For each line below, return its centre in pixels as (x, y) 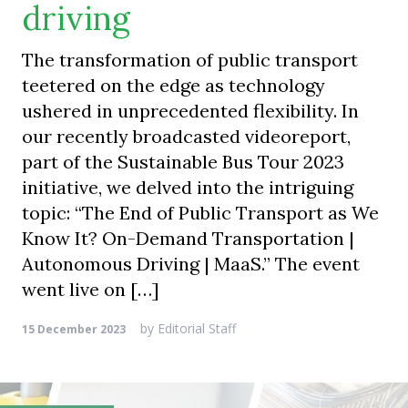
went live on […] (91, 289)
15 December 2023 (74, 329)
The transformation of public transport (190, 60)
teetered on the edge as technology (173, 85)
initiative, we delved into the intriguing (188, 187)
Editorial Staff (195, 328)
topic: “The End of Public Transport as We (200, 213)
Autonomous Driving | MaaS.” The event (191, 264)
